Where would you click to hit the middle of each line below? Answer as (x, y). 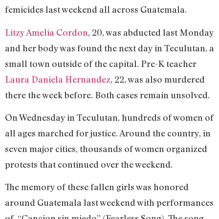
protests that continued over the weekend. (89, 164)
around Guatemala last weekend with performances (109, 203)
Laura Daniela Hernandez (58, 79)
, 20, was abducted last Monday (151, 32)
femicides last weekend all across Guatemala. (96, 10)
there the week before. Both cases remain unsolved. (108, 95)
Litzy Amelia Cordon (46, 32)
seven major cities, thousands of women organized (106, 148)
